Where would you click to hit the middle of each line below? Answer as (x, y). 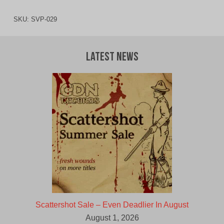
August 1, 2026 (112, 218)
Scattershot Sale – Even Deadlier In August (112, 205)
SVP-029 (44, 19)
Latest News (112, 58)
